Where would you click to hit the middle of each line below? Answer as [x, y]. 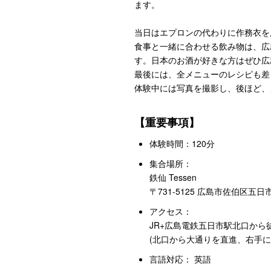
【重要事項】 [167, 122]
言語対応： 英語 [180, 259]
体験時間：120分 [182, 143]
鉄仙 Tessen [173, 177]
